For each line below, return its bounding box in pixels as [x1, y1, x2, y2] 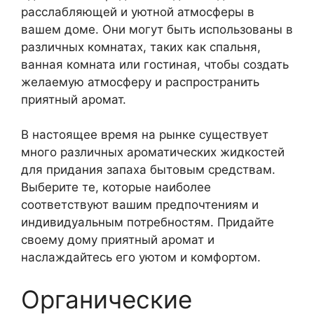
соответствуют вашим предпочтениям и [21, 198, 259, 212]
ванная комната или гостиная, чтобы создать [21, 57, 289, 71]
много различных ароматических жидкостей [21, 145, 285, 159]
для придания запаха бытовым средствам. [21, 163, 275, 177]
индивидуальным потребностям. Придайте [21, 215, 274, 229]
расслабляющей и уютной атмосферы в [21, 4, 254, 19]
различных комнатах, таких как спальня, [21, 39, 261, 54]
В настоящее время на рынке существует [21, 128, 268, 142]
